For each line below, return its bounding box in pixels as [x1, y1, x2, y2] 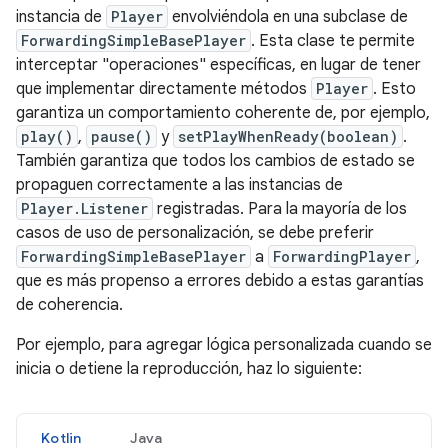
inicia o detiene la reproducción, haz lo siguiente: [16, 359, 362, 379]
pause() [91, 127, 152, 146]
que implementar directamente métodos [16, 79, 311, 99]
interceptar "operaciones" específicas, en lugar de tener [16, 55, 421, 75]
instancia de [16, 7, 106, 27]
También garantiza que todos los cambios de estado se [16, 151, 415, 171]
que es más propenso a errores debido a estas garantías [16, 271, 424, 291]
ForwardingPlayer [273, 247, 411, 266]
